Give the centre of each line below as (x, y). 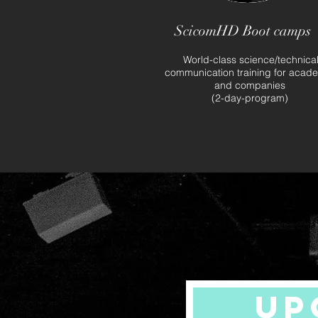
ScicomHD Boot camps (242, 31)
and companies (250, 85)
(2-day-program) (250, 98)
